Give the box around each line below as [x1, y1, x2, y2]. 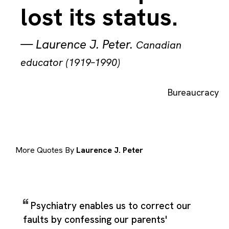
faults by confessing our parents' [23, 213, 167, 226]
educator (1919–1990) [20, 56, 120, 69]
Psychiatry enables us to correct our [31, 199, 191, 212]
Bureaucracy [168, 86, 219, 98]
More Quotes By [15, 145, 76, 156]
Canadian [136, 38, 181, 52]
